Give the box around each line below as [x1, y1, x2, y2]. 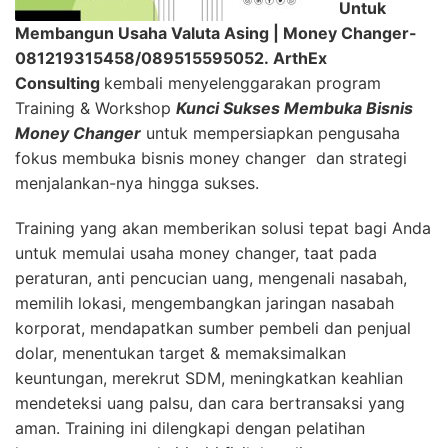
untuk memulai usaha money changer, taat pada [15, 242, 377, 263]
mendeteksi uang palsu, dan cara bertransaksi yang [15, 392, 405, 413]
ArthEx [273, 47, 327, 68]
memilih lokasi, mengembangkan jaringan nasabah [15, 292, 394, 313]
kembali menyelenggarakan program [104, 72, 381, 93]
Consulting [15, 72, 104, 93]
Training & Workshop [15, 97, 176, 118]
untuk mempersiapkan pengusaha [141, 122, 400, 143]
